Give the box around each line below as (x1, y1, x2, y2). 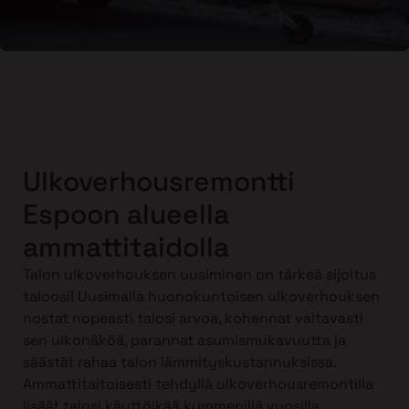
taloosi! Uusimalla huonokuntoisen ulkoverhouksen (23, 287, 380, 307)
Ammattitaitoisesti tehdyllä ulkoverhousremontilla (23, 374, 373, 394)
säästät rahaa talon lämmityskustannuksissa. (23, 352, 336, 372)
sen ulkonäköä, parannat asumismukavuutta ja (23, 330, 346, 351)
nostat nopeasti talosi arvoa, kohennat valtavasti (23, 309, 363, 329)
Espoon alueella (23, 196, 229, 233)
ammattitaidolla (23, 229, 229, 266)
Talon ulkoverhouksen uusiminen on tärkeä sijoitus (23, 265, 376, 285)
